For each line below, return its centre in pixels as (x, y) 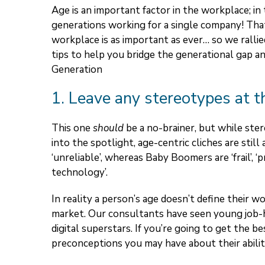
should (109, 128)
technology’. (80, 173)
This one (72, 128)
